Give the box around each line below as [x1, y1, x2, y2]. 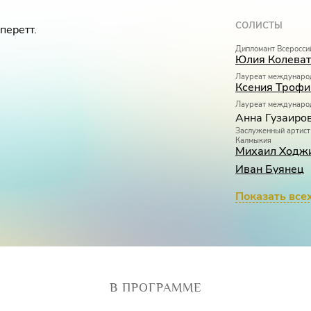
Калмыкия [235, 135, 271, 146]
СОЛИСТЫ [235, 19, 283, 32]
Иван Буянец [235, 162, 304, 177]
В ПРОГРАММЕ [109, 280, 202, 294]
